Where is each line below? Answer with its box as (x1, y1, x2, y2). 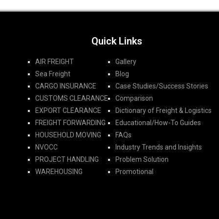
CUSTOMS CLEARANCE (35, 94, 109, 102)
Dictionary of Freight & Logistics (115, 106, 212, 114)
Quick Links (91, 35, 142, 47)
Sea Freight (35, 69, 71, 78)
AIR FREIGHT (35, 57, 74, 66)
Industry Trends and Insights (115, 143, 202, 151)
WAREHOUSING (35, 167, 83, 175)
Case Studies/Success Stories (115, 82, 209, 90)
